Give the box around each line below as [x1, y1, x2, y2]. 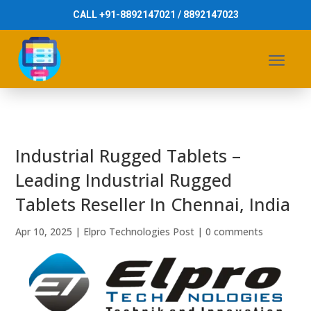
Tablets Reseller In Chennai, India [15, 192, 291, 216]
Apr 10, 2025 [15, 225, 73, 238]
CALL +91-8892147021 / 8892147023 [72, 9, 239, 20]
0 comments [205, 225, 264, 238]
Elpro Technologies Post [83, 225, 195, 238]
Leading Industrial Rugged [15, 168, 233, 192]
